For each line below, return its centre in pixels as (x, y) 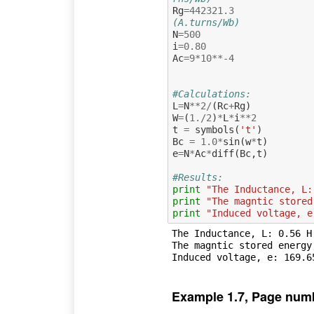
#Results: (197, 177)
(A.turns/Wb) (206, 22)
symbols (214, 129)
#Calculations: (211, 94)
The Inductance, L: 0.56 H (241, 233)
